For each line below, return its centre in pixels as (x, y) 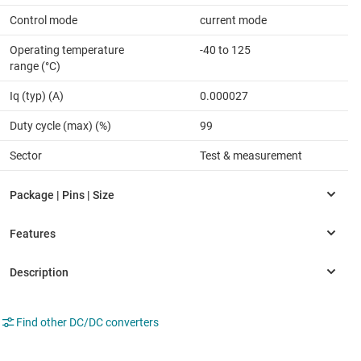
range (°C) (35, 66)
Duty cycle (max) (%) (60, 125)
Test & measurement (251, 155)
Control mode (44, 20)
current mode (233, 20)
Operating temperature (67, 50)
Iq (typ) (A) (37, 95)
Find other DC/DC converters (87, 322)
